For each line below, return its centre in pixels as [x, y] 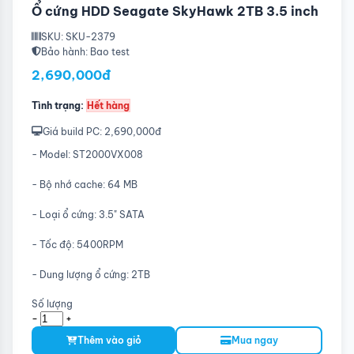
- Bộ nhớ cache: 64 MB [85, 184]
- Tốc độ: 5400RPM [77, 244]
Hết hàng [108, 105]
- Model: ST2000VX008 [87, 154]
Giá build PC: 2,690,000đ [102, 131]
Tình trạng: [58, 105]
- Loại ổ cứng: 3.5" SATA [88, 214]
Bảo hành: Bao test [85, 51]
